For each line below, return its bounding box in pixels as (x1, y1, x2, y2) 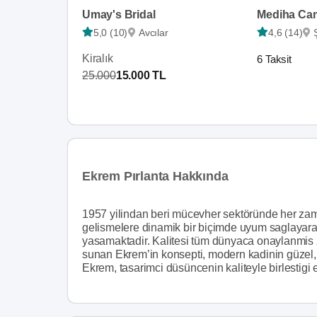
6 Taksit (257, 52, 292, 65)
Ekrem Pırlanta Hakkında (82, 168, 229, 183)
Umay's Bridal (82, 8, 156, 21)
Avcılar (138, 26, 168, 38)
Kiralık (82, 52, 113, 64)
